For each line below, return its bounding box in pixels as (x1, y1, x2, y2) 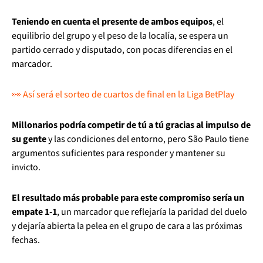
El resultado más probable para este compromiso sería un (12, 191, 244, 204)
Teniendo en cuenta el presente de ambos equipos (12, 15, 213, 28)
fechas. (12, 234, 40, 247)
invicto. (12, 161, 41, 174)
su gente (12, 133, 46, 146)
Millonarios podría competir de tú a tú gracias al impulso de (12, 119, 251, 131)
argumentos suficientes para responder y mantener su (12, 147, 225, 160)
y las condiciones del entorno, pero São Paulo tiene (46, 133, 249, 146)
